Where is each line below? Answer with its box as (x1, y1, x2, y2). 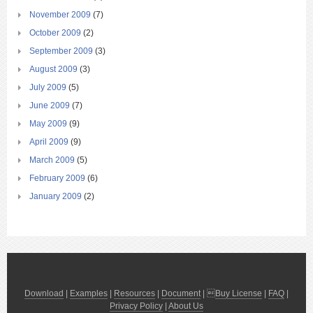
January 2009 (29, 191, 82, 202)
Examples (70, 289, 108, 299)
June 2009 (29, 101, 70, 111)
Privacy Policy (110, 301, 163, 312)
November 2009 (29, 10, 91, 20)
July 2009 (29, 82, 66, 93)
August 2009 (29, 64, 78, 75)
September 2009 (29, 46, 93, 57)
